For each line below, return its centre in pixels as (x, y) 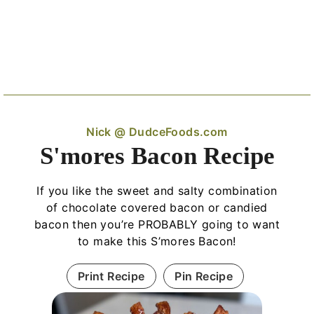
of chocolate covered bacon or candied (157, 207)
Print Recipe (111, 276)
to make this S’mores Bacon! (157, 241)
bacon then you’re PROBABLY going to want (157, 224)
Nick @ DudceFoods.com (157, 131)
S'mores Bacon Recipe (157, 156)
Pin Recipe (204, 276)
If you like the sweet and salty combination (157, 190)
